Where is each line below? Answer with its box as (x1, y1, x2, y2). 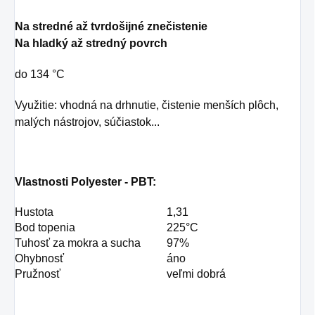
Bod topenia (15, 221, 75, 234)
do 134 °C (15, 68, 65, 81)
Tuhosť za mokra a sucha (15, 237, 141, 250)
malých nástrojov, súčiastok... (15, 116, 160, 129)
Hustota (15, 206, 53, 219)
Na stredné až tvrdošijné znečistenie (15, 20, 207, 33)
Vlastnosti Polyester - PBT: (15, 176, 156, 188)
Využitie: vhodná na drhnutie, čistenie (15, 99, 203, 112)
